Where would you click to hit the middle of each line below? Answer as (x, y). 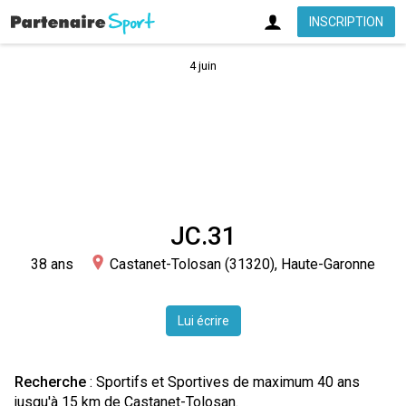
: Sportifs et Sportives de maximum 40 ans (223, 382)
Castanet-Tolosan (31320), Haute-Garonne (242, 264)
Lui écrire (203, 321)
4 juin (203, 66)
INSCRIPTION (346, 22)
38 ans (52, 264)
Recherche (50, 382)
